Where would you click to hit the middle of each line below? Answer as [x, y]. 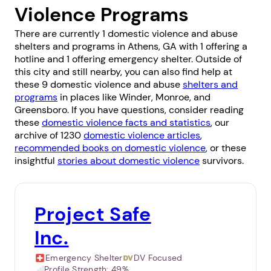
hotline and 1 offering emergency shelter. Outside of [128, 59]
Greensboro [41, 110]
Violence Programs [102, 15]
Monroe [172, 97]
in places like [88, 97]
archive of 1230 [49, 135]
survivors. [222, 161]
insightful [36, 161]
